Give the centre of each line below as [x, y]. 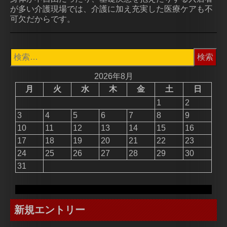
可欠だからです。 [43, 19]
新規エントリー [50, 209]
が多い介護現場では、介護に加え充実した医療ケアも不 [111, 9]
